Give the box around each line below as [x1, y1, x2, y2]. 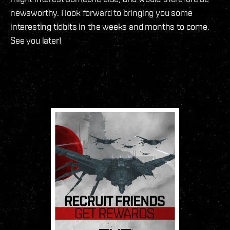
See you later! [10, 35, 62, 46]
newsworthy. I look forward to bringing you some [10, 7, 193, 18]
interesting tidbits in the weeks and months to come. [10, 21, 209, 32]
